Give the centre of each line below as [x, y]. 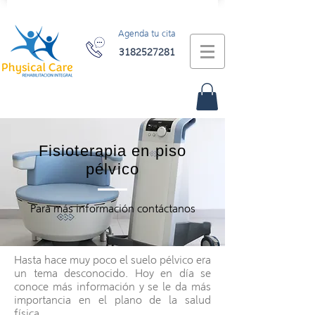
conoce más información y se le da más [112, 287]
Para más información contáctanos [112, 209]
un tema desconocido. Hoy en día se [112, 274]
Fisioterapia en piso [112, 151]
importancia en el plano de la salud [112, 300]
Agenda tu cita [147, 34]
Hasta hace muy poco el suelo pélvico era [112, 260]
